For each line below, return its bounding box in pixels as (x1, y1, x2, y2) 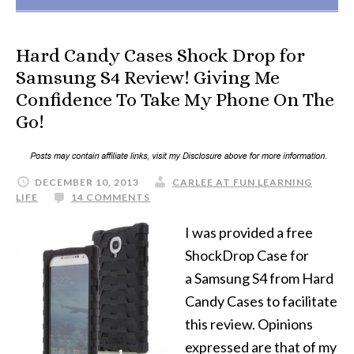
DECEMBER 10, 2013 (35, 176, 139, 188)
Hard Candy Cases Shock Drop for (16, 44, 305, 66)
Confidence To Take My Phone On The (16, 88, 334, 111)
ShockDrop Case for (185, 247, 309, 264)
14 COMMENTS (71, 191, 150, 203)
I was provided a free (185, 224, 313, 241)
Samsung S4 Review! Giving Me (16, 66, 280, 88)
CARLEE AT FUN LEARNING (172, 176, 312, 188)
